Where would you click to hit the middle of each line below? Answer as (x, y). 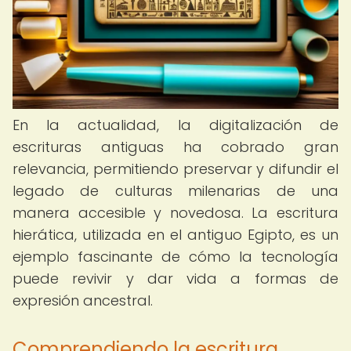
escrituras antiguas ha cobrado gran (175, 147)
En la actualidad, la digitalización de (175, 125)
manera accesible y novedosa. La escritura (175, 213)
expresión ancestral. (83, 300)
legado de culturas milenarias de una (175, 191)
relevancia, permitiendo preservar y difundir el (175, 169)
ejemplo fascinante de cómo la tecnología (175, 257)
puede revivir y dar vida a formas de (175, 279)
